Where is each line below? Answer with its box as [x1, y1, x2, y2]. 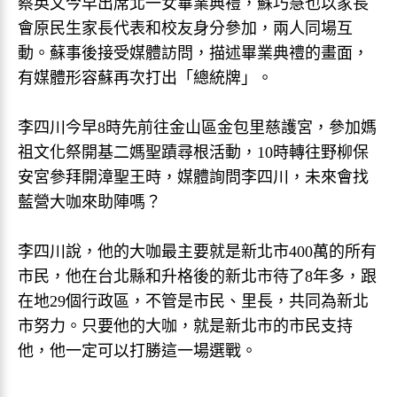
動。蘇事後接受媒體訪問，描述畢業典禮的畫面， [18, 44, 369, 62]
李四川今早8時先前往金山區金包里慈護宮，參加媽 [18, 119, 377, 136]
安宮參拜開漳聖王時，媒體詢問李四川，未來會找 [18, 168, 369, 186]
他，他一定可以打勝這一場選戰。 [18, 342, 257, 360]
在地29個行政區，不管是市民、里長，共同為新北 [18, 292, 369, 310]
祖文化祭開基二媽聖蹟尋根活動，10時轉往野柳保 [18, 144, 369, 161]
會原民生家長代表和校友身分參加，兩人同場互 [18, 19, 353, 37]
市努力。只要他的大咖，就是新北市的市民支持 [18, 317, 353, 335]
